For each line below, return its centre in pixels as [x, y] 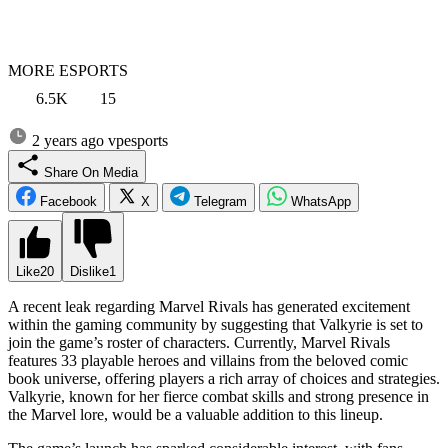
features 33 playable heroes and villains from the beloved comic [208, 360]
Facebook [68, 201]
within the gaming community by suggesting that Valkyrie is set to [215, 324]
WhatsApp [321, 201]
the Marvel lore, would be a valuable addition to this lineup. [195, 414]
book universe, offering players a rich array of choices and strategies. [224, 378]
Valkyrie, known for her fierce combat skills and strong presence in [218, 396]
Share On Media [120, 172]
